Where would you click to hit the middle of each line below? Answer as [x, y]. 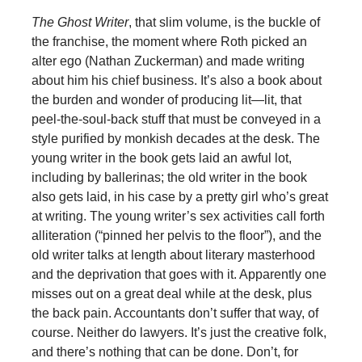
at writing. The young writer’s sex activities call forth [178, 216]
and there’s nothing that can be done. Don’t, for [164, 351]
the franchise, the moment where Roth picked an [169, 41]
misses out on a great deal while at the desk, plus [171, 293]
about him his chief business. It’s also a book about [176, 80]
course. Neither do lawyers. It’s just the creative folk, [179, 332]
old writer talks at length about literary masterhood [173, 255]
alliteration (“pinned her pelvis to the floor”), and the [176, 235]
